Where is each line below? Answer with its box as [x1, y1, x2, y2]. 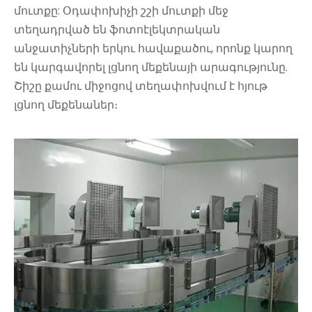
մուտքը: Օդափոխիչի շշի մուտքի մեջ [14, 2, 228, 19]
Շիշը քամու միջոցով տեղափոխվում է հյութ [14, 77, 267, 94]
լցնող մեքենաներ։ [14, 96, 118, 113]
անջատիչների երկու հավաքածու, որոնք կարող [14, 40, 292, 56]
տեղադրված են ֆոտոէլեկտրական [14, 21, 220, 38]
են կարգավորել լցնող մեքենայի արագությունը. [14, 58, 288, 75]
